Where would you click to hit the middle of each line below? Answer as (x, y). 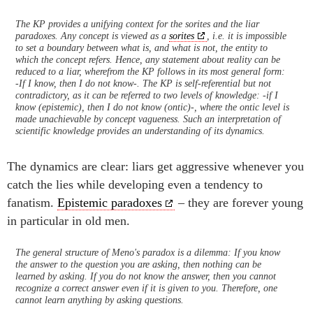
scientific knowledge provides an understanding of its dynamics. (140, 131)
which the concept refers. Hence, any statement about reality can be (148, 59)
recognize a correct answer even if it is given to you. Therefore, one (146, 288)
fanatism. (32, 203)
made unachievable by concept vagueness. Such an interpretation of (148, 119)
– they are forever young (239, 203)
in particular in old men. (68, 221)
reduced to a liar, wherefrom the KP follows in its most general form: (150, 71)
